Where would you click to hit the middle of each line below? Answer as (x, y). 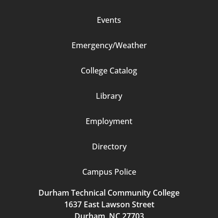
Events (109, 20)
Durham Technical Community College (109, 192)
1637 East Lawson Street (109, 204)
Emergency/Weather (109, 45)
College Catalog (109, 70)
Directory (109, 146)
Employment (109, 121)
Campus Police (109, 172)
